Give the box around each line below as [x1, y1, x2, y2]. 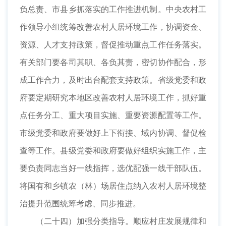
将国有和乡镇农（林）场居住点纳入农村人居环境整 [20, 181, 206, 191]
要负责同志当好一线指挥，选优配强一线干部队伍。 [20, 163, 206, 174]
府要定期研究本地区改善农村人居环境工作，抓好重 [20, 92, 206, 103]
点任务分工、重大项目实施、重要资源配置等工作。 [20, 110, 206, 121]
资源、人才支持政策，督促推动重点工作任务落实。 [20, 39, 206, 50]
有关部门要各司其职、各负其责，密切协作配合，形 [20, 57, 206, 68]
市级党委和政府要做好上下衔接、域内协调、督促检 [20, 128, 206, 138]
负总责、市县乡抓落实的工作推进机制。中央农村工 [20, 4, 206, 15]
